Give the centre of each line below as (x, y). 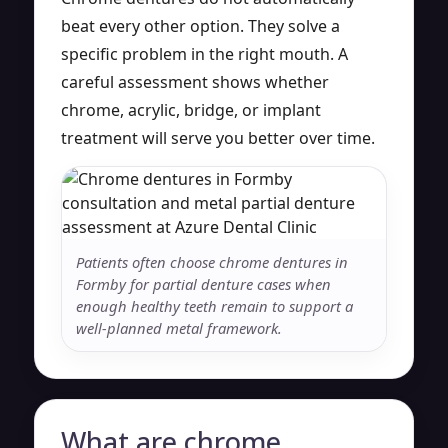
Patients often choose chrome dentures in (212, 261)
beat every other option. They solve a (200, 25)
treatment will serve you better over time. (218, 137)
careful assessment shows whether (195, 81)
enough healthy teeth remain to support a (214, 305)
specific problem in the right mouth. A (204, 53)
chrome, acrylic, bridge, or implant (191, 109)
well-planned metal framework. (179, 327)
